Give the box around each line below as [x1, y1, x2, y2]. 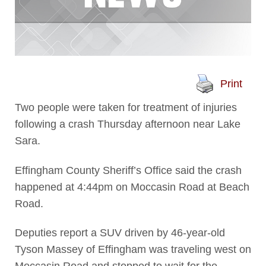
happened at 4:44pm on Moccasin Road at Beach [14, 180, 249, 193]
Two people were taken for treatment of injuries [14, 102, 237, 114]
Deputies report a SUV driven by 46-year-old [14, 226, 225, 239]
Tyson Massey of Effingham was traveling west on [14, 243, 251, 255]
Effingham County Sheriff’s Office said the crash [14, 164, 242, 176]
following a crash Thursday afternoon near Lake [14, 118, 240, 131]
